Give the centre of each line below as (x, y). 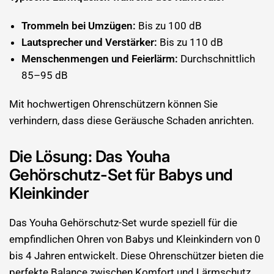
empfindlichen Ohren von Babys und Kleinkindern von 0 (135, 239)
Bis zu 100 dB (169, 26)
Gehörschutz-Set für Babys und (121, 175)
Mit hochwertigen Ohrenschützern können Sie (114, 104)
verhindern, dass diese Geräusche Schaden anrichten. (132, 120)
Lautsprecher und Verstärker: (89, 42)
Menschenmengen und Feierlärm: (100, 59)
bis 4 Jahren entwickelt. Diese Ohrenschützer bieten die (137, 256)
